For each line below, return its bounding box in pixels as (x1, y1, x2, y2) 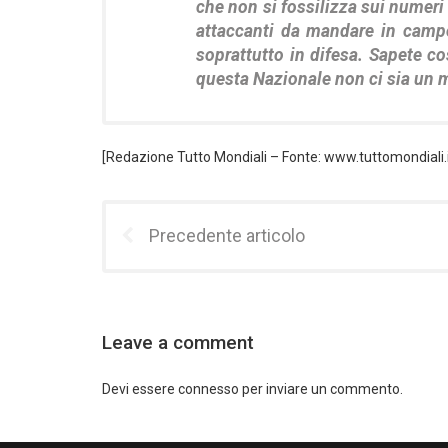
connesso (178, 381, 239, 397)
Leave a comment (102, 331, 254, 354)
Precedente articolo (149, 225, 305, 246)
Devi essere (102, 381, 178, 397)
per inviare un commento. (239, 381, 403, 397)
